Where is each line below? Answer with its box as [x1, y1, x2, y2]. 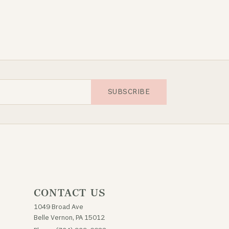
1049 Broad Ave [34, 203, 83, 212]
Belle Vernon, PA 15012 [34, 214, 105, 222]
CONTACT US [34, 187, 106, 200]
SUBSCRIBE [107, 87, 150, 97]
